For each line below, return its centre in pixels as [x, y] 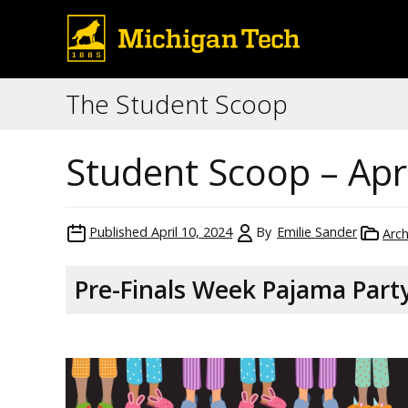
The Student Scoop [177, 104]
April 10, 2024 [192, 232]
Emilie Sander [317, 232]
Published [118, 232]
